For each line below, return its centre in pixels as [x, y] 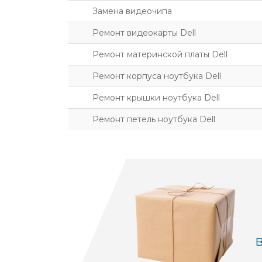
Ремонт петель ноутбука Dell [154, 119]
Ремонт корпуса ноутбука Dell [157, 76]
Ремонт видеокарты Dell [144, 33]
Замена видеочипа [132, 11]
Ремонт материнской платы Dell [160, 54]
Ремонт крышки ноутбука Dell [156, 98]
